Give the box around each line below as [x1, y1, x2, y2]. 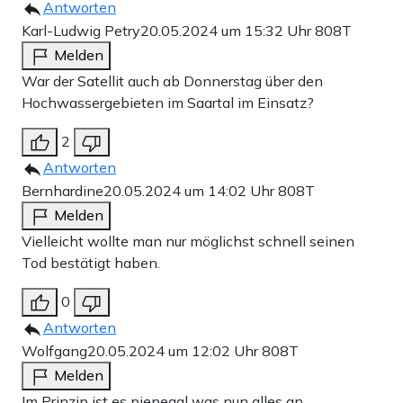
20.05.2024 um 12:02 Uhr [87, 342, 262, 361]
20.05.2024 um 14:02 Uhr [103, 182, 278, 201]
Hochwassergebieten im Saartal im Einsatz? [22, 94, 314, 112]
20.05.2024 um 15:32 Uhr [140, 22, 315, 40]
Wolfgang [22, 342, 87, 361]
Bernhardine [22, 182, 103, 201]
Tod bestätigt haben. [22, 254, 160, 273]
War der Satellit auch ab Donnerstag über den [22, 72, 323, 91]
